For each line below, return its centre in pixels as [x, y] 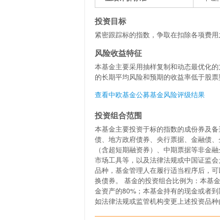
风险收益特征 [118, 53]
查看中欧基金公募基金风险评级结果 [150, 94]
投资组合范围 [118, 115]
